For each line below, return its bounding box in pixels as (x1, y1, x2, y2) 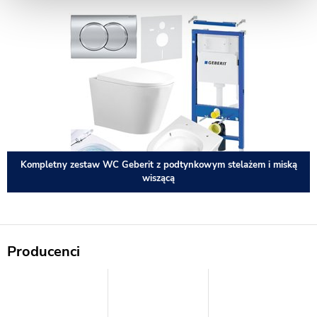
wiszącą (142, 172, 175, 185)
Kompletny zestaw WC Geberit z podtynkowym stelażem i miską (20, 158, 297, 171)
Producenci (7, 242, 80, 261)
